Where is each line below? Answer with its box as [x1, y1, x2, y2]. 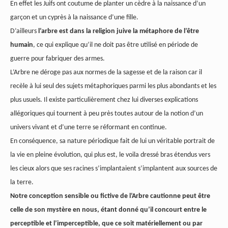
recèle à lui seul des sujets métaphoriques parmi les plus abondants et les [10, 82, 216, 91]
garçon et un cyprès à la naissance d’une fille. [10, 14, 138, 22]
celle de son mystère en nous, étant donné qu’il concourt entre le [10, 206, 207, 214]
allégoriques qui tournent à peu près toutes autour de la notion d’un [10, 110, 203, 118]
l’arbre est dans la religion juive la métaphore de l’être [38, 27, 199, 36]
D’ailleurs [10, 27, 38, 36]
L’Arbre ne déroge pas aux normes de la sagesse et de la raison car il [10, 69, 202, 77]
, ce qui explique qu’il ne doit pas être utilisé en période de [33, 41, 198, 49]
